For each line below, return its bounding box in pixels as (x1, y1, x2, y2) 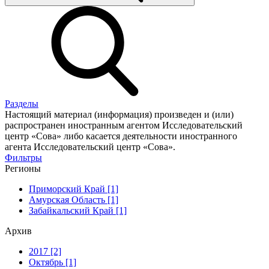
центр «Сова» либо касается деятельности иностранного (5, 130, 237, 141)
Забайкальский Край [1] (29, 205, 127, 216)
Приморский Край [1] (29, 183, 118, 194)
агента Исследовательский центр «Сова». (5, 141, 175, 152)
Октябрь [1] (29, 256, 76, 267)
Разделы (5, 98, 38, 109)
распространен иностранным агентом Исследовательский (5, 119, 243, 130)
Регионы (5, 163, 41, 174)
